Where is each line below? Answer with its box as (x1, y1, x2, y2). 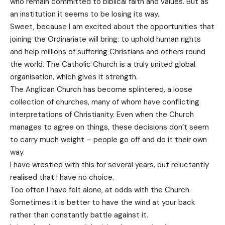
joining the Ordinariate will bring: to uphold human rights (10, 34, 201, 44)
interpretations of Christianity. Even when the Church (10, 109, 194, 120)
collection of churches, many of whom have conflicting (10, 96, 199, 107)
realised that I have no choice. (10, 172, 114, 182)
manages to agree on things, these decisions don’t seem (10, 122, 209, 132)
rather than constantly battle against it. (10, 209, 148, 220)
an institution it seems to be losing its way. (10, 9, 159, 19)
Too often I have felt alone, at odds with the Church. (10, 184, 191, 195)
